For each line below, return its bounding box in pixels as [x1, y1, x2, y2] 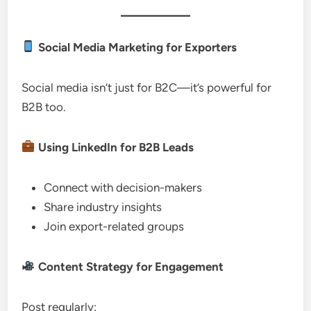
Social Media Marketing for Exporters [35, 40, 237, 54]
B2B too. [22, 99, 67, 114]
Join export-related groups [44, 219, 185, 233]
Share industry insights [44, 199, 162, 214]
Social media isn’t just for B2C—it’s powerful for [22, 80, 272, 94]
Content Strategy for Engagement [35, 259, 224, 274]
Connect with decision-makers [44, 180, 203, 194]
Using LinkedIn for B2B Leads [35, 140, 194, 154]
